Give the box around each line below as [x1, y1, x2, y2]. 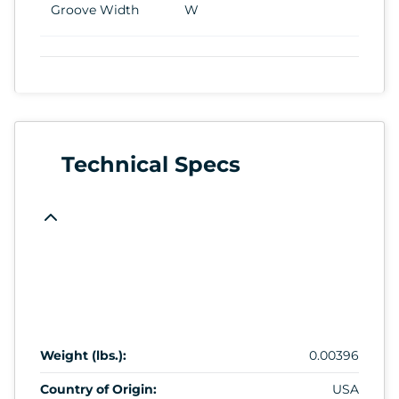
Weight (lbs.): [40, 346, 126, 363]
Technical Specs [61, 151, 240, 177]
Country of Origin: [40, 380, 157, 397]
